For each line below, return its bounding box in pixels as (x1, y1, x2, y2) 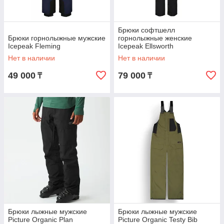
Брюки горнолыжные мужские (8, 34, 105, 42)
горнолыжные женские (118, 34, 192, 42)
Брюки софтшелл (118, 26, 175, 34)
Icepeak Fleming (8, 42, 60, 50)
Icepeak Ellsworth (118, 42, 173, 50)
